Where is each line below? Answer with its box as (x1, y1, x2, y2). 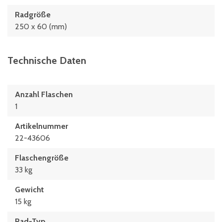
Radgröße (15, 10, 51, 19)
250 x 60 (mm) (15, 22, 67, 31)
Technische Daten (7, 55, 86, 66)
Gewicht (15, 185, 44, 194)
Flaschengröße (15, 153, 68, 163)
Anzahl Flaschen (15, 90, 73, 99)
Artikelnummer (15, 121, 68, 131)
